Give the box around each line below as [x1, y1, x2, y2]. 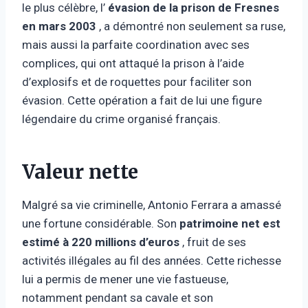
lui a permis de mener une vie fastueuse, [22, 272, 228, 286]
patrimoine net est [179, 216, 280, 230]
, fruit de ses [179, 234, 246, 249]
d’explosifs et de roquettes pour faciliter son [22, 74, 252, 89]
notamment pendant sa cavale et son [22, 290, 213, 305]
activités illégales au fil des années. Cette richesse [22, 253, 281, 267]
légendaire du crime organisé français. [22, 111, 221, 126]
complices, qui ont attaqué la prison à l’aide [22, 56, 244, 70]
